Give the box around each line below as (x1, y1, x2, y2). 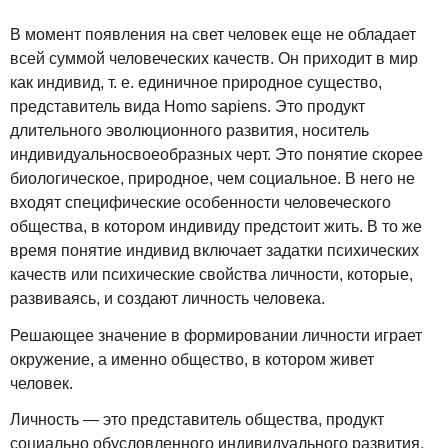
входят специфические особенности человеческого (10, 193, 391, 211)
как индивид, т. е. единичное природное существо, (10, 73, 382, 91)
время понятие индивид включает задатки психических (10, 241, 419, 259)
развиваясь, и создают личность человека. (10, 289, 325, 307)
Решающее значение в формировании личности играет (10, 326, 422, 344)
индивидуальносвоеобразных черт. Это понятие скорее (10, 145, 423, 163)
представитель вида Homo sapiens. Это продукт (10, 97, 365, 115)
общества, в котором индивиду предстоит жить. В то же (10, 217, 422, 235)
